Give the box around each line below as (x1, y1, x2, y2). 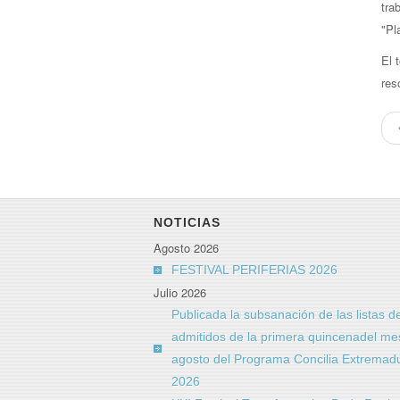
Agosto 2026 (154, 238, 219, 256)
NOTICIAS (154, 214, 221, 229)
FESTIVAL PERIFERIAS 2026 (171, 262, 337, 277)
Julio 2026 (154, 283, 206, 301)
